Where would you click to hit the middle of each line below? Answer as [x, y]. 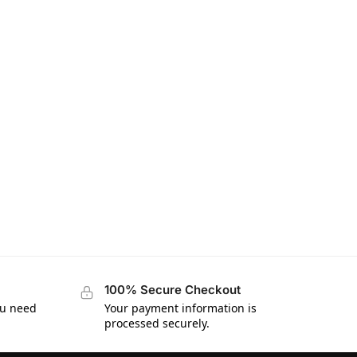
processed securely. [157, 323]
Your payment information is [180, 308]
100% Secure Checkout [172, 290]
